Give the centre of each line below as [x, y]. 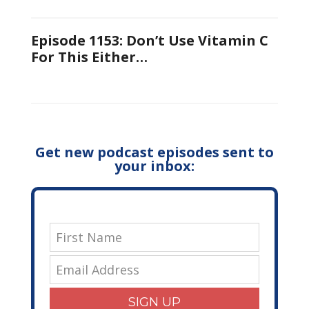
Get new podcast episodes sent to [154, 152]
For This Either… [89, 57]
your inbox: [154, 166]
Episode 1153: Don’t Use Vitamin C [149, 40]
